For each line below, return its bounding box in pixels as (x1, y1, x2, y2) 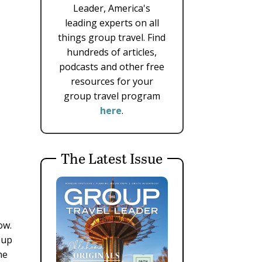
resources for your (70, 75, 153, 88)
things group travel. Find (58, 31, 166, 44)
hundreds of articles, (67, 46, 157, 59)
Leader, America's (73, 2, 151, 15)
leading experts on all (64, 16, 159, 30)
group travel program (63, 89, 160, 103)
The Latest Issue (61, 149, 163, 168)
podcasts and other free (59, 60, 165, 74)
